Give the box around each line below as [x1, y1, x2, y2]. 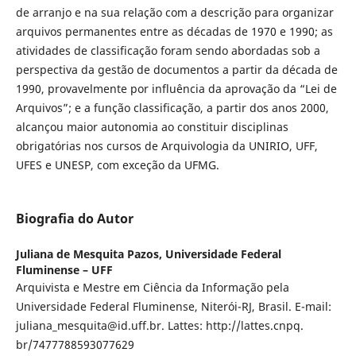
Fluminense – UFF [15, 262, 113, 278]
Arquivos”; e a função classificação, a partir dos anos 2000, [15, 99, 329, 115]
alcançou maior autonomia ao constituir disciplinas [15, 118, 288, 134]
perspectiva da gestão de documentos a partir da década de [15, 61, 338, 77]
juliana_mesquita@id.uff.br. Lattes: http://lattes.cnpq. [15, 318, 304, 334]
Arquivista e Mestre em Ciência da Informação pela [15, 280, 289, 296]
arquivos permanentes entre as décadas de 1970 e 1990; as [15, 23, 333, 39]
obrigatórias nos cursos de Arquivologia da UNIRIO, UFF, [15, 137, 318, 153]
